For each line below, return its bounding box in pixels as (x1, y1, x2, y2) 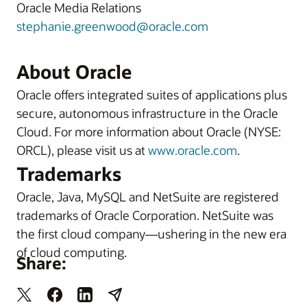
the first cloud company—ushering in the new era (16, 225, 286, 242)
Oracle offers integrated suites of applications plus (16, 86, 287, 103)
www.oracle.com (148, 142, 237, 158)
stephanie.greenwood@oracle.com (16, 18, 208, 34)
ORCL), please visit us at (16, 142, 148, 158)
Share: (16, 252, 66, 273)
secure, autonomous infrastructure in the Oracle (16, 105, 278, 121)
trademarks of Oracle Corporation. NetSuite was (16, 207, 273, 223)
